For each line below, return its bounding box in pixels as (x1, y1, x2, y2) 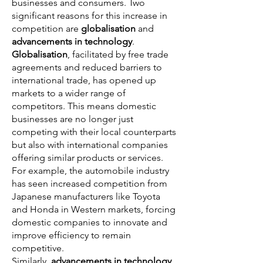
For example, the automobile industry (12, 165, 169, 176)
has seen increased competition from (12, 178, 167, 189)
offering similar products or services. (12, 152, 163, 163)
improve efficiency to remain (12, 230, 131, 241)
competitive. (12, 242, 64, 254)
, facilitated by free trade (68, 49, 168, 60)
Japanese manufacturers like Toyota (12, 191, 160, 202)
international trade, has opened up (12, 75, 156, 86)
